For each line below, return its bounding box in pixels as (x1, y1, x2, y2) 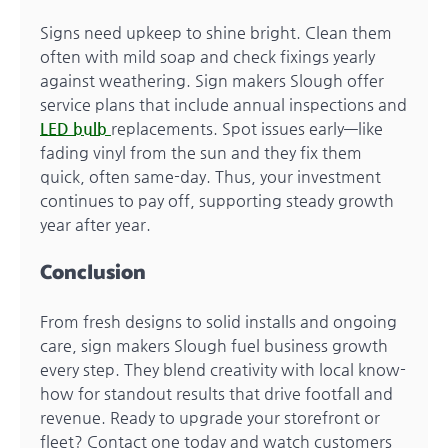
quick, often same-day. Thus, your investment (40, 166, 381, 186)
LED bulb (40, 118, 107, 138)
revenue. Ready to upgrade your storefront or (40, 407, 380, 427)
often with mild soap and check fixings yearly (40, 46, 375, 66)
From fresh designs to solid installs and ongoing (40, 311, 397, 331)
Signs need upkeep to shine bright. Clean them (40, 22, 392, 42)
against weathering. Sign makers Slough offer (40, 70, 384, 90)
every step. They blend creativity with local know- (40, 359, 406, 379)
